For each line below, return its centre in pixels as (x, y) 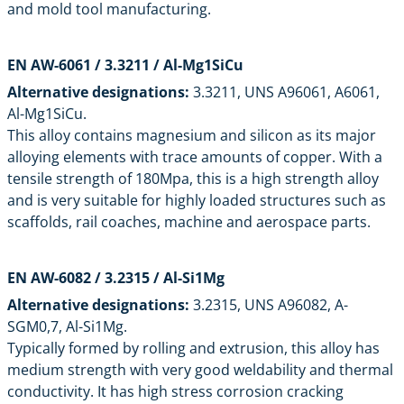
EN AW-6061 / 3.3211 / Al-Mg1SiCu (125, 64)
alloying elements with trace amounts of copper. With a (195, 156)
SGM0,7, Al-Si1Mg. (67, 326)
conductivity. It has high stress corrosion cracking (175, 391)
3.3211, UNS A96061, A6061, (285, 92)
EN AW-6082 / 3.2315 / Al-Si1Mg (116, 277)
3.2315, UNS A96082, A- (269, 304)
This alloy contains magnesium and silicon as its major (192, 135)
